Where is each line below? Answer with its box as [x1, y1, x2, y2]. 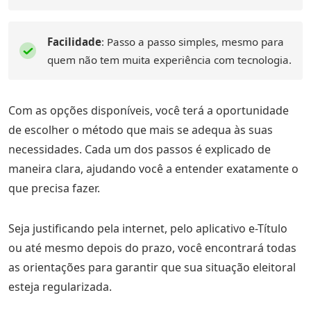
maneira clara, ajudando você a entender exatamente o [8, 161, 299, 176]
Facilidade [47, 35, 101, 49]
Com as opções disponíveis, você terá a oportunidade [8, 103, 289, 118]
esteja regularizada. [8, 279, 112, 294]
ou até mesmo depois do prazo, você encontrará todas [8, 240, 296, 255]
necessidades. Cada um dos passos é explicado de [8, 142, 271, 157]
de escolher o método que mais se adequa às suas [8, 122, 273, 137]
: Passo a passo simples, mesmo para [101, 35, 284, 49]
